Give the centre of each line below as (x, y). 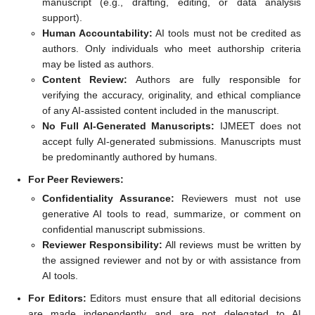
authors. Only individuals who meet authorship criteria (172, 48)
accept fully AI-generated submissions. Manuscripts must (172, 141)
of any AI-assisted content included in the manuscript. (160, 110)
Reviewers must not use (238, 198)
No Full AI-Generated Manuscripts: (128, 126)
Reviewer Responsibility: (102, 244)
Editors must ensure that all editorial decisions (194, 298)
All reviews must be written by (232, 244)
